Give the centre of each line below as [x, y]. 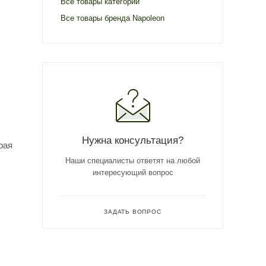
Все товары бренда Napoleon [113, 18]
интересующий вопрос [133, 172]
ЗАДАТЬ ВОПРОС [133, 211]
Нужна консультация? [133, 140]
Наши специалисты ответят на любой [133, 160]
